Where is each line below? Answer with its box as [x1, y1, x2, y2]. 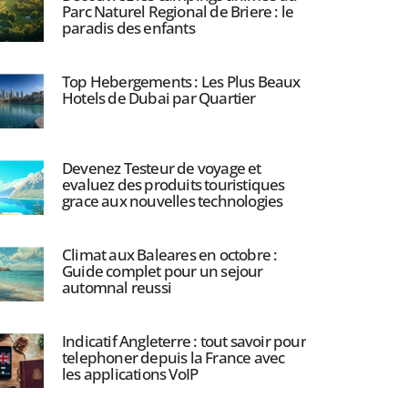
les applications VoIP [61, 363, 199, 385]
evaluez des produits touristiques [61, 174, 285, 196]
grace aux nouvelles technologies [61, 190, 283, 212]
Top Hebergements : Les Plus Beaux [61, 71, 301, 93]
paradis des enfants [61, 17, 195, 39]
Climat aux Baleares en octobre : [61, 244, 278, 266]
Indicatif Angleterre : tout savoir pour [61, 331, 306, 352]
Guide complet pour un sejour [61, 260, 263, 282]
